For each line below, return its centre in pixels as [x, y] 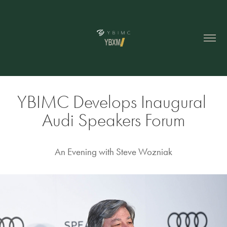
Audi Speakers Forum [113, 120]
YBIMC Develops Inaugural [111, 102]
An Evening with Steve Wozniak [113, 152]
